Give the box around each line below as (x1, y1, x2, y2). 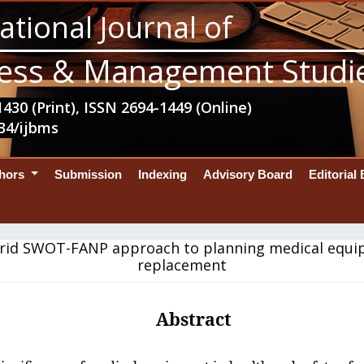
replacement (137, 254, 227, 275)
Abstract (155, 306, 232, 331)
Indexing (137, 167, 187, 181)
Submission (54, 167, 122, 181)
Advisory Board (202, 167, 292, 181)
